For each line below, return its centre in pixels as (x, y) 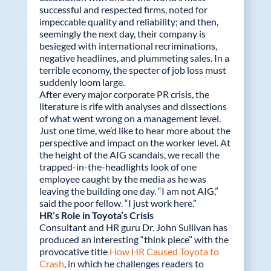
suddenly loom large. (82, 82)
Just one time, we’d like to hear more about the (135, 131)
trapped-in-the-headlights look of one (118, 167)
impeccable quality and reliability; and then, (129, 22)
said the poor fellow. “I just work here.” (118, 203)
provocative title (74, 252)
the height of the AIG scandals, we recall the (129, 155)
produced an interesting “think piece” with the (134, 240)
